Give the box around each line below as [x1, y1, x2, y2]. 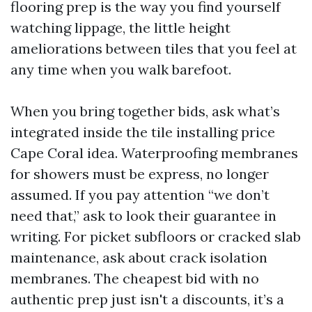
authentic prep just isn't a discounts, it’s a [10, 290, 284, 308]
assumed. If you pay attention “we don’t [10, 186, 270, 203]
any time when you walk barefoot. [10, 61, 231, 78]
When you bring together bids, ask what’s [10, 102, 280, 120]
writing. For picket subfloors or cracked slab [10, 228, 301, 245]
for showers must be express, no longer [10, 165, 269, 182]
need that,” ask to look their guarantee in [10, 207, 276, 224]
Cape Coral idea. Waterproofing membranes [10, 144, 298, 162]
